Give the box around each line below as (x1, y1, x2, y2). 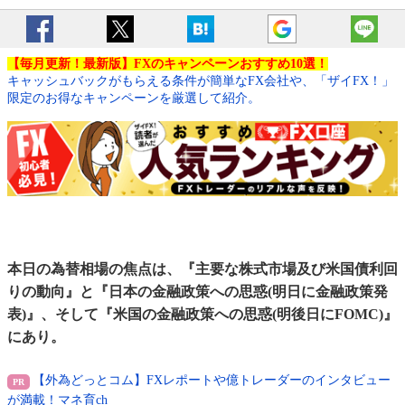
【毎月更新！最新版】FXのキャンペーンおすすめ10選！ (7, 57, 328, 71)
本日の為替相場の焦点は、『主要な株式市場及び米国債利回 (7, 261, 398, 278)
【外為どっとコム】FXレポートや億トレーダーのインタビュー (33, 373, 391, 388)
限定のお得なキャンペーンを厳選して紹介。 (7, 91, 260, 106)
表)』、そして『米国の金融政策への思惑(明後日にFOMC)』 (7, 306, 398, 323)
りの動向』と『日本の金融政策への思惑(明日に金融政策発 (7, 284, 388, 300)
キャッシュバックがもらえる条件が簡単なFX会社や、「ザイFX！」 (7, 74, 394, 89)
